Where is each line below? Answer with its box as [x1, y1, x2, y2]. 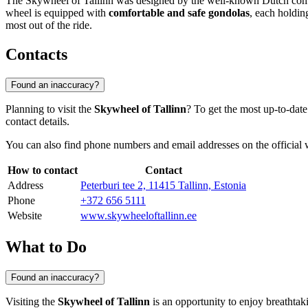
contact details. [5, 115, 69, 128]
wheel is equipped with [5, 7, 109, 19]
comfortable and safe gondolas [109, 7, 250, 19]
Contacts [5, 45, 67, 64]
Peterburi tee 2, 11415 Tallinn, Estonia [80, 179, 246, 192]
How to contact [8, 164, 78, 177]
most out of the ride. [5, 19, 92, 32]
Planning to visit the [5, 103, 94, 115]
